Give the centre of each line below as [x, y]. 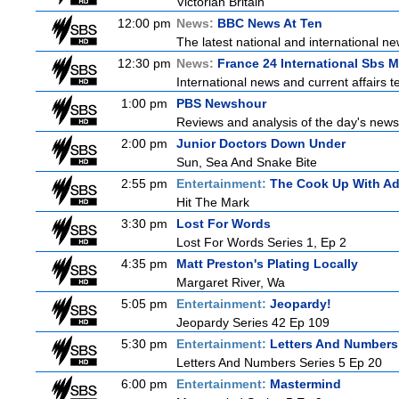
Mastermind [305, 384]
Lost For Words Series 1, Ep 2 [261, 242]
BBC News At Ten [270, 23]
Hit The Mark [213, 202]
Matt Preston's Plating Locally [267, 264]
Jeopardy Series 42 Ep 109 [253, 322]
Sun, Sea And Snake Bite [247, 162]
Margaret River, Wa [231, 282]
